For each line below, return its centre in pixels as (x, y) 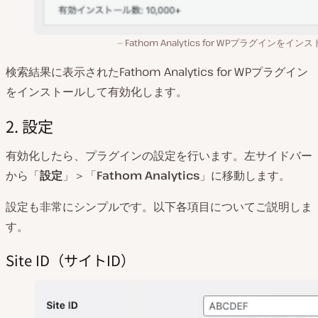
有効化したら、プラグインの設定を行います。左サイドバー (159, 156)
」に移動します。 (245, 176)
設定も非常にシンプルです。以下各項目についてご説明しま (159, 207)
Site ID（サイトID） (70, 259)
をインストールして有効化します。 (97, 92)
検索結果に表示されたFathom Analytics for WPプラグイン (157, 72)
